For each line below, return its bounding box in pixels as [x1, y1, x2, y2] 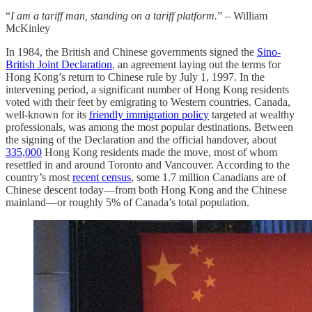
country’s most [6, 171, 72, 183]
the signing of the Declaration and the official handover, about [6, 133, 276, 146]
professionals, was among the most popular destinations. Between [6, 120, 293, 133]
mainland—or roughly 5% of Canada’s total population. [6, 196, 249, 208]
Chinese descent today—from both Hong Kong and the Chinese [6, 183, 287, 196]
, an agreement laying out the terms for [112, 58, 281, 70]
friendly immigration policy [89, 108, 209, 120]
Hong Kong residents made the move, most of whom [42, 146, 277, 158]
